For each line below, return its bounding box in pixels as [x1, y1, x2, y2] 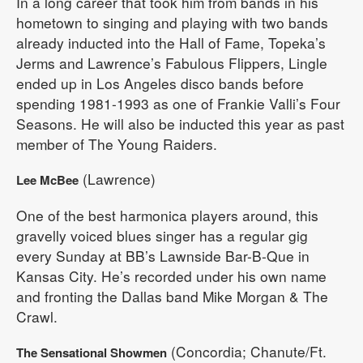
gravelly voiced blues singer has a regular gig [16, 224, 308, 246]
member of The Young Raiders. [16, 133, 217, 154]
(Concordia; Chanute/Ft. [167, 340, 327, 361]
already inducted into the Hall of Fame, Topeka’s [16, 32, 326, 53]
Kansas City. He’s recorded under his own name [16, 265, 327, 286]
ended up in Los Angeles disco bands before [16, 72, 304, 93]
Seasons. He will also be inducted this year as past [16, 113, 344, 134]
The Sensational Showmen [16, 343, 167, 361]
